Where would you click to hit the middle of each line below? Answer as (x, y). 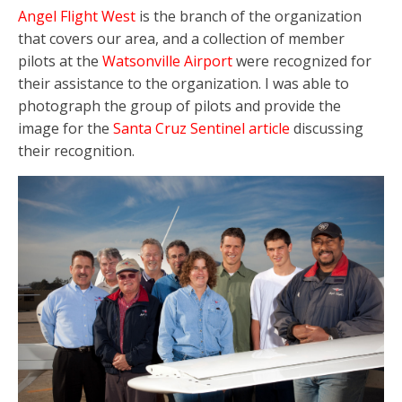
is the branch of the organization (249, 16)
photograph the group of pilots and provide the (179, 105)
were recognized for (302, 61)
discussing (327, 128)
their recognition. (76, 150)
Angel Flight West (77, 16)
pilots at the (60, 61)
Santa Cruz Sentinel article (201, 128)
